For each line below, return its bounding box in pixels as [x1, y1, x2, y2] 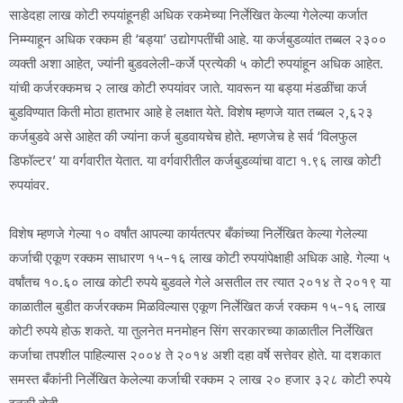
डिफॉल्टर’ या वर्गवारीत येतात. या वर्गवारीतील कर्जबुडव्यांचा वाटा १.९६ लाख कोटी [9, 152, 381, 170]
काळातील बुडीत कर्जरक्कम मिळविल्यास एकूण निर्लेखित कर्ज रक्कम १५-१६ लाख [9, 298, 386, 316]
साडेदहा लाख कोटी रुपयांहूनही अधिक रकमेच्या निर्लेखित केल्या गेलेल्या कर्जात [9, 6, 367, 24]
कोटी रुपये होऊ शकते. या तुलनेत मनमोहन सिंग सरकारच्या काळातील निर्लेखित [9, 322, 372, 340]
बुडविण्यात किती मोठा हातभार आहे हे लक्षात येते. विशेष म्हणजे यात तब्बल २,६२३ [9, 103, 373, 121]
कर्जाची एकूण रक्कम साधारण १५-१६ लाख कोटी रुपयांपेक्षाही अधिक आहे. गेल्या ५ [9, 249, 390, 267]
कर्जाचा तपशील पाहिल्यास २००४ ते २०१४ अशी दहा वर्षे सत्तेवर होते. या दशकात [9, 346, 381, 364]
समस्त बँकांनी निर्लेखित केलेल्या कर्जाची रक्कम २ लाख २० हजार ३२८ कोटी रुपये [9, 371, 390, 389]
